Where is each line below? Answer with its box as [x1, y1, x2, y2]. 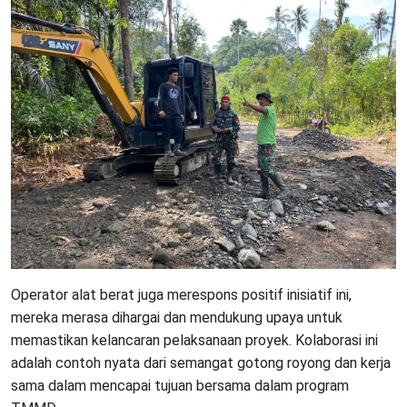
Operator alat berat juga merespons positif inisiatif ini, [11, 286, 352, 304]
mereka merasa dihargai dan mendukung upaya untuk [11, 309, 342, 327]
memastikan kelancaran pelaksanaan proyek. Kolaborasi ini [11, 332, 378, 350]
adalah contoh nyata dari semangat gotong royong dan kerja [11, 354, 391, 372]
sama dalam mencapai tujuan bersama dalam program [11, 377, 349, 395]
